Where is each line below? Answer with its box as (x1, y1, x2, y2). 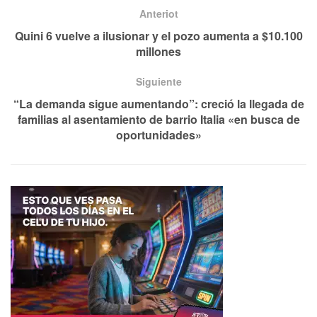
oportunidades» (115, 127, 202, 144)
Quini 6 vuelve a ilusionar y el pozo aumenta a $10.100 (14, 28, 303, 45)
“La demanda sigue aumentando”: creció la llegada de (13, 96, 304, 113)
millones (136, 43, 181, 60)
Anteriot (139, 6, 178, 21)
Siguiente (135, 74, 182, 89)
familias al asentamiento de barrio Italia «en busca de (17, 111, 300, 128)
